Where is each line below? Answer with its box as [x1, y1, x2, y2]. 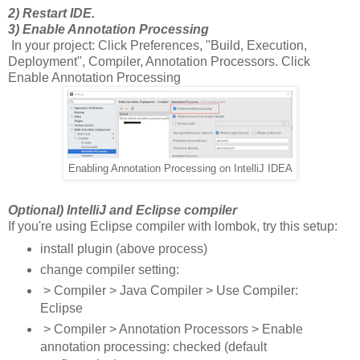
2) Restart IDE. [8, 6, 95, 20]
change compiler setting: [39, 263, 179, 277]
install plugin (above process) [39, 242, 207, 256]
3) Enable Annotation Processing [8, 22, 209, 36]
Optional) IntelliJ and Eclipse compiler [8, 202, 237, 217]
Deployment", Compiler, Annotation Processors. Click [8, 54, 310, 68]
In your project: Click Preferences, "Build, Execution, [8, 38, 307, 52]
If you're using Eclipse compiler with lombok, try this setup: [8, 219, 337, 233]
